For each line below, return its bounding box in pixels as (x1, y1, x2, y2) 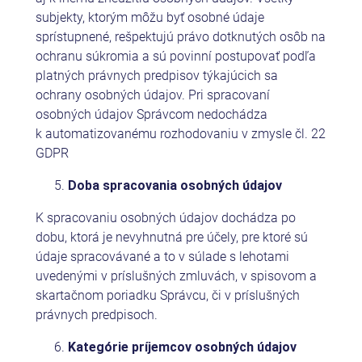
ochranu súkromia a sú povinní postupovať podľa (35, 48, 316, 64)
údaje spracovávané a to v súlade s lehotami (35, 248, 289, 264)
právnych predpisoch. (35, 306, 158, 322)
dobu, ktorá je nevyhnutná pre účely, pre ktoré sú (35, 229, 308, 245)
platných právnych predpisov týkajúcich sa (35, 67, 278, 83)
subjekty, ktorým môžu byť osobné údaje (35, 9, 264, 25)
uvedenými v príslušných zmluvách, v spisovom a (35, 267, 317, 284)
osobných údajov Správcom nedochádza (35, 106, 267, 122)
